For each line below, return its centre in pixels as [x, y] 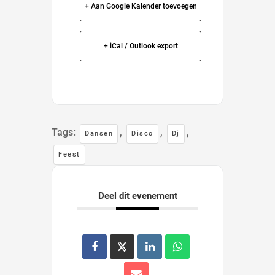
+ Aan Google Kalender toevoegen [141, 6]
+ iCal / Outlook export [141, 46]
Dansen [99, 134]
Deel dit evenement [141, 196]
